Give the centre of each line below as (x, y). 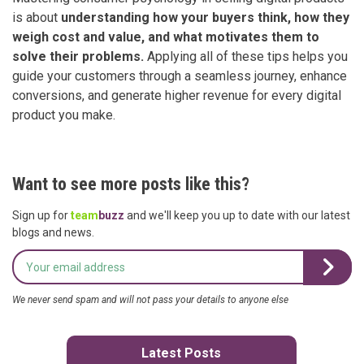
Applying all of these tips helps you (247, 57)
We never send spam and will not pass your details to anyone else (150, 300)
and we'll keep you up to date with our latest (237, 216)
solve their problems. (80, 57)
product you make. (64, 115)
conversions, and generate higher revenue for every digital (177, 96)
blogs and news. (53, 233)
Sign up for (41, 216)
